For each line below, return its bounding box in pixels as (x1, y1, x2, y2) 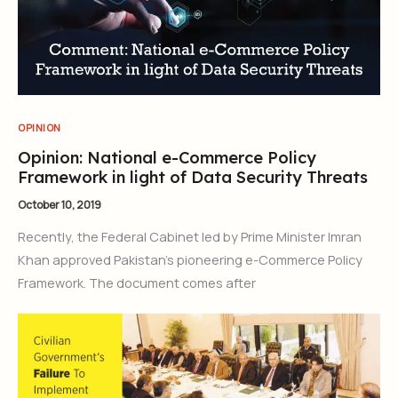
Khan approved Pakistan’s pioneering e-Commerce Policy (18, 250, 362, 268)
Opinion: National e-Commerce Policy (18, 147, 316, 168)
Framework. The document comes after (18, 273, 256, 291)
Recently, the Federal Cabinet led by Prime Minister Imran (18, 227, 362, 245)
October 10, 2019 (18, 196, 101, 212)
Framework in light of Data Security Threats (18, 166, 368, 187)
